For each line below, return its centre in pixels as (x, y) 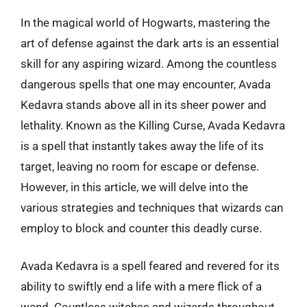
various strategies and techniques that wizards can (152, 207)
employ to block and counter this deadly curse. (141, 228)
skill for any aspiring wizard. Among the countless (149, 63)
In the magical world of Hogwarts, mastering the (145, 22)
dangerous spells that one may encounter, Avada (146, 84)
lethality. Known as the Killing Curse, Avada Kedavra (153, 125)
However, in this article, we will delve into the (134, 187)
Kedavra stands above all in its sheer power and (144, 105)
